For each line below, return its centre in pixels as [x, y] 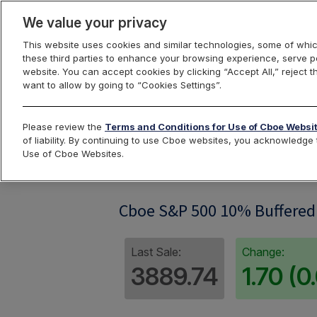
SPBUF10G [153, 166]
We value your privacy [95, 23]
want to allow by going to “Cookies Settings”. [122, 85]
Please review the [64, 127]
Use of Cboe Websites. [73, 154]
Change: [263, 252]
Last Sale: [156, 252]
